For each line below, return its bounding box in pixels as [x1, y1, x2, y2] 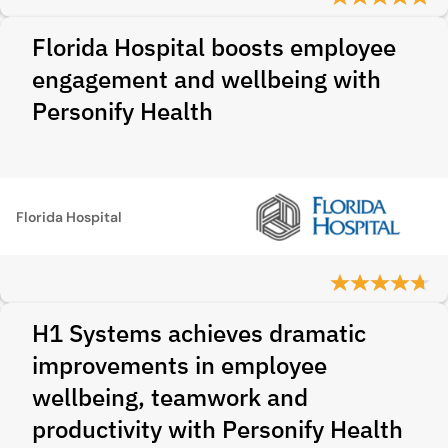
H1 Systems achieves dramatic [32, 317, 366, 349]
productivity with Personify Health [32, 413, 403, 445]
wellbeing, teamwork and [32, 381, 308, 413]
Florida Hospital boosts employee [32, 31, 396, 63]
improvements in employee [32, 349, 327, 381]
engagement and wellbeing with [32, 63, 381, 95]
